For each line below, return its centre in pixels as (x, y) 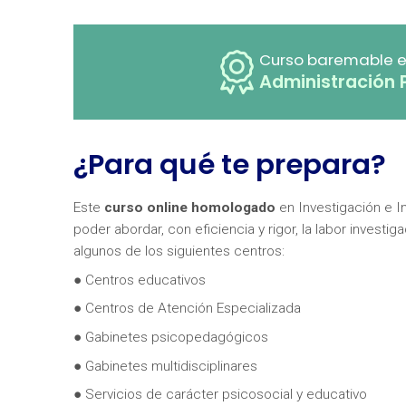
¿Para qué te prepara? (229, 164)
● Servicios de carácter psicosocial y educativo (220, 395)
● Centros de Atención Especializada (187, 309)
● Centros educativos (139, 280)
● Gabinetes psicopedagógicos (170, 337)
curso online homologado (189, 207)
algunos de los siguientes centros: (179, 251)
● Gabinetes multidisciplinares (165, 366)
